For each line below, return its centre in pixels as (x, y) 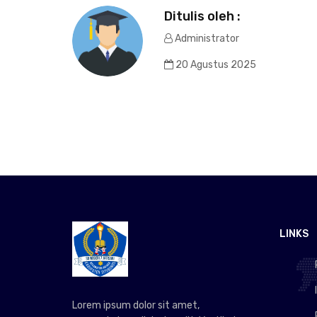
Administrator (206, 38)
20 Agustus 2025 (215, 64)
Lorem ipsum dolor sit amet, (136, 306)
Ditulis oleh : (202, 16)
